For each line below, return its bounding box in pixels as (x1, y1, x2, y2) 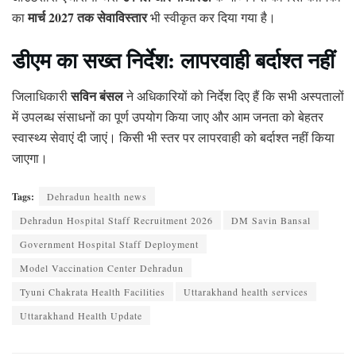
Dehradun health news (47, 190, 147, 203)
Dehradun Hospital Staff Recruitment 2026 (20, 214, 213, 227)
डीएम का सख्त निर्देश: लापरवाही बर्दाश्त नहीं (12, 44, 335, 76)
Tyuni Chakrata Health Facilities (20, 285, 165, 299)
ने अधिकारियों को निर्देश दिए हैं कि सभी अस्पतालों (123, 87, 344, 104)
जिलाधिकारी (12, 87, 71, 104)
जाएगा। (12, 149, 48, 166)
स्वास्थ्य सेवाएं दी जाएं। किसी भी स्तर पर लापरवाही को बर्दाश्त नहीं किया (12, 128, 335, 145)
